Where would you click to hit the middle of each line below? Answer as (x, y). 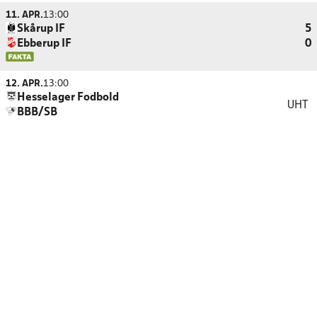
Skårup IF (41, 29)
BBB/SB (37, 113)
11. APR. (24, 15)
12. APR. (24, 84)
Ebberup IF (44, 44)
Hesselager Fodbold (68, 98)
